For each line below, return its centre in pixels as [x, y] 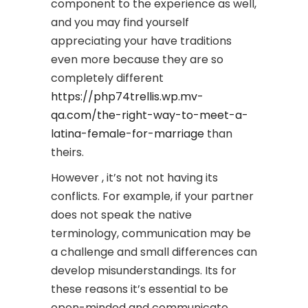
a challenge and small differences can [154, 252]
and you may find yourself [120, 22]
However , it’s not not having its [134, 178]
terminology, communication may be [151, 233]
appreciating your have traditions [141, 41]
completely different [107, 78]
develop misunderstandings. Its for [144, 271]
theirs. [67, 152]
